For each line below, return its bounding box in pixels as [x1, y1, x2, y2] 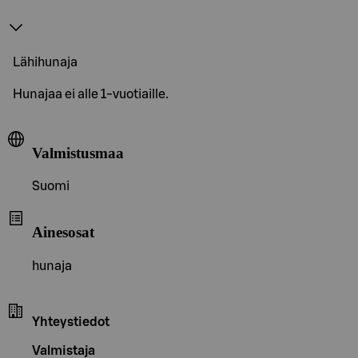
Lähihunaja [13, 55, 78, 69]
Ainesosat [32, 223, 94, 241]
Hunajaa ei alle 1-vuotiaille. [13, 87, 169, 101]
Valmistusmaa [32, 144, 124, 161]
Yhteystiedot [32, 315, 109, 328]
